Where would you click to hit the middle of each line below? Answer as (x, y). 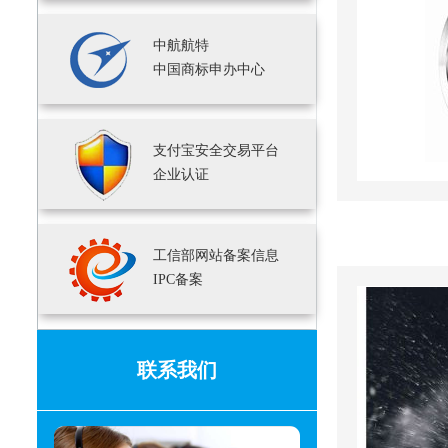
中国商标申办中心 (209, 69)
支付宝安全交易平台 (216, 150)
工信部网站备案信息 (216, 255)
